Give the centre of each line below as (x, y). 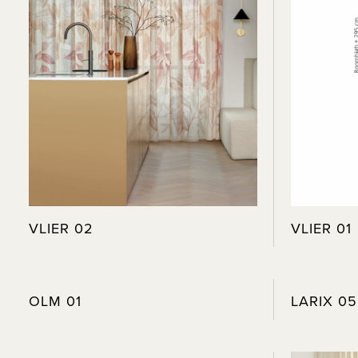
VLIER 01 (321, 228)
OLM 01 (55, 301)
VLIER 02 (61, 228)
